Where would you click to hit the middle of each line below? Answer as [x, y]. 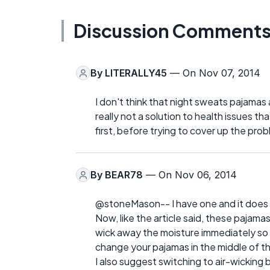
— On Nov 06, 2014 [190, 175]
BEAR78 [124, 175]
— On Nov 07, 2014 [214, 73]
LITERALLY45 [136, 73]
